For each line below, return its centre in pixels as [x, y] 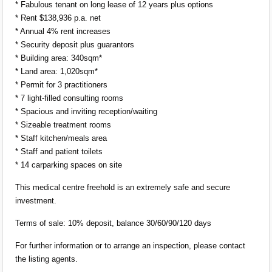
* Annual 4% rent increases [63, 31]
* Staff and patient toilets [59, 151]
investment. [36, 200]
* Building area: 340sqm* [59, 58]
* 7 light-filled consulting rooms [69, 98]
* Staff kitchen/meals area [61, 138]
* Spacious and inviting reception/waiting [86, 111]
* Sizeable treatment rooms [63, 124]
